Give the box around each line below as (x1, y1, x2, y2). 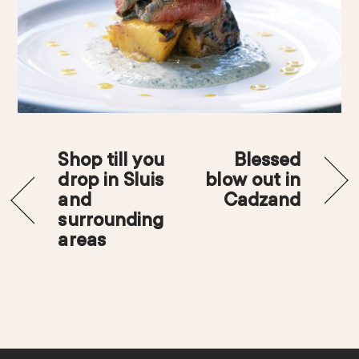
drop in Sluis (58, 168, 163, 191)
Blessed (233, 148, 301, 171)
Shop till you (58, 148, 164, 171)
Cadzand (223, 188, 301, 211)
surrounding (58, 208, 164, 231)
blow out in (205, 168, 301, 191)
